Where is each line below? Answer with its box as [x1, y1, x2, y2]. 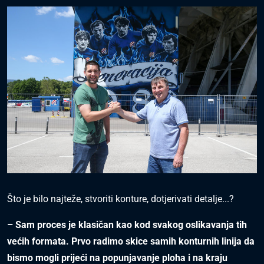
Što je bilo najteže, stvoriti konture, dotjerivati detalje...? [7, 193, 234, 204]
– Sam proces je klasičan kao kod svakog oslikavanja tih [7, 219, 247, 230]
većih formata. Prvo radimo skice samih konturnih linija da [7, 235, 255, 247]
